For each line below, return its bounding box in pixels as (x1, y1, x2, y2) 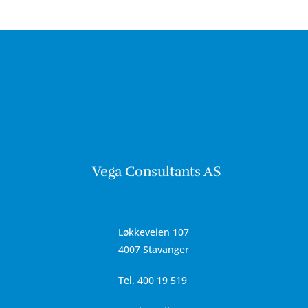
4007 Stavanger (118, 242, 189, 256)
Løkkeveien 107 (118, 225, 189, 239)
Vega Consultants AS (92, 162, 221, 180)
